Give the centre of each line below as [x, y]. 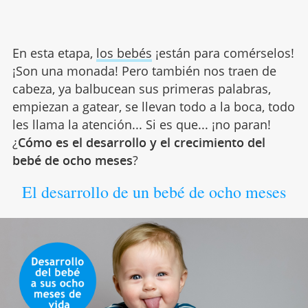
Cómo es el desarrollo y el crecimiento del [141, 142]
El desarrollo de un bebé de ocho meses [154, 192]
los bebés [124, 53]
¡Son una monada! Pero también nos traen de [144, 71]
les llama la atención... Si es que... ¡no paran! [141, 124]
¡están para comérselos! [223, 53]
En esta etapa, [54, 53]
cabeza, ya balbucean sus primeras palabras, [141, 89]
